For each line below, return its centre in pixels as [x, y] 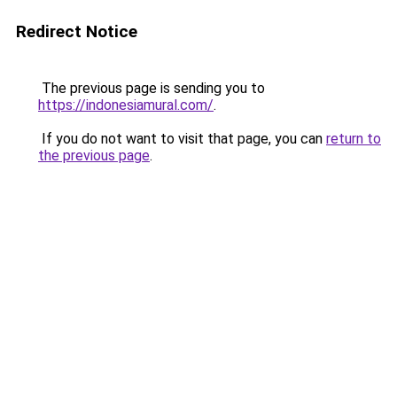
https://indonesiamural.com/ [126, 105]
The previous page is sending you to [152, 88]
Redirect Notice [77, 31]
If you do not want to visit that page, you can [182, 139]
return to [354, 139]
